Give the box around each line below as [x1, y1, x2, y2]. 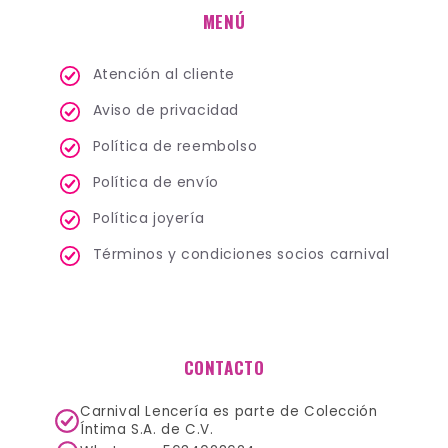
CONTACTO [183, 355, 265, 380]
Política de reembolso [92, 136, 258, 156]
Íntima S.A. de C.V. [80, 420, 214, 439]
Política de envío [92, 172, 219, 192]
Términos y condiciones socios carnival [92, 244, 390, 264]
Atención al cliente [92, 64, 235, 84]
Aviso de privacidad [92, 100, 239, 120]
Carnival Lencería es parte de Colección [80, 402, 378, 421]
